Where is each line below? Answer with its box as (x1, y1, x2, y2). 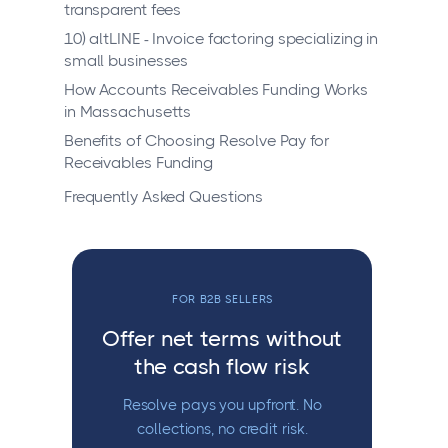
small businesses (63, 51, 189, 71)
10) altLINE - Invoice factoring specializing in (63, 29, 379, 49)
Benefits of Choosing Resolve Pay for (63, 131, 330, 151)
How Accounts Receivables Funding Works (63, 80, 369, 100)
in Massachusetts (63, 102, 192, 122)
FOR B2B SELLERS (171, 293, 273, 307)
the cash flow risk (134, 354, 311, 380)
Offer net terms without (102, 326, 343, 352)
